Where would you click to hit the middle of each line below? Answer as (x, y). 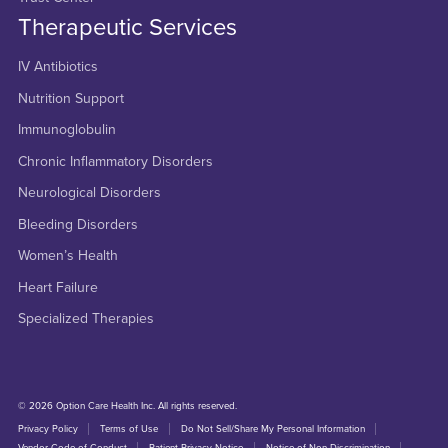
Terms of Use (129, 429)
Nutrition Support (70, 98)
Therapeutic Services (127, 27)
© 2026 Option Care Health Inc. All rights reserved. (127, 406)
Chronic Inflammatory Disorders (115, 161)
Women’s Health (67, 256)
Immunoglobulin (66, 130)
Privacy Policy (47, 429)
